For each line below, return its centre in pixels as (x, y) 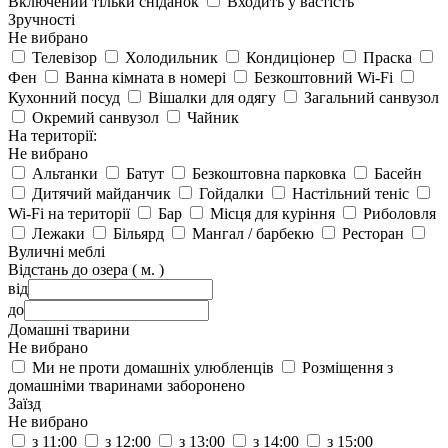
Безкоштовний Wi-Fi (323, 77)
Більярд (138, 233)
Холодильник (171, 57)
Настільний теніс (350, 193)
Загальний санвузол (371, 97)
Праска (387, 57)
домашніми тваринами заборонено (126, 385)
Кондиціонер (290, 57)
